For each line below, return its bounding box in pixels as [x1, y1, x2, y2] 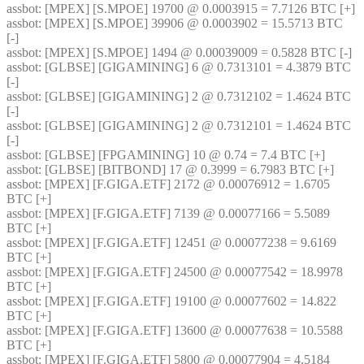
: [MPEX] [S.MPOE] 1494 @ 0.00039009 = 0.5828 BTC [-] [38, 45, 352, 59]
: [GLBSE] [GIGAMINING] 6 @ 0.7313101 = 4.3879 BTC [38, 60, 351, 74]
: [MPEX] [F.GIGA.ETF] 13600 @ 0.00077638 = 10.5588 [38, 323, 343, 337]
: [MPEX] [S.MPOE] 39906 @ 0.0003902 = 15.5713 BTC [38, 16, 343, 30]
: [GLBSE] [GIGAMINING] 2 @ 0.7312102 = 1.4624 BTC [38, 89, 351, 103]
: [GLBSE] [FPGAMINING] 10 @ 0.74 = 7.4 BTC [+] [38, 148, 325, 162]
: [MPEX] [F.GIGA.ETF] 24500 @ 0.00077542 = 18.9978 [38, 265, 343, 279]
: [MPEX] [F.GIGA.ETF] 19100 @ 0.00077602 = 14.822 [38, 294, 336, 308]
